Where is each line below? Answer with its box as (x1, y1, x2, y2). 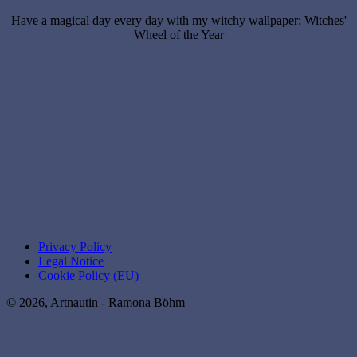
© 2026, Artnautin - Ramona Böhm (6, 296, 185, 310)
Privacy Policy (38, 240, 112, 254)
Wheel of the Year (133, 28, 224, 42)
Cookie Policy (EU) (38, 269, 139, 283)
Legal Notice (38, 254, 104, 269)
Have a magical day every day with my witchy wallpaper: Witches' (10, 14, 347, 28)
